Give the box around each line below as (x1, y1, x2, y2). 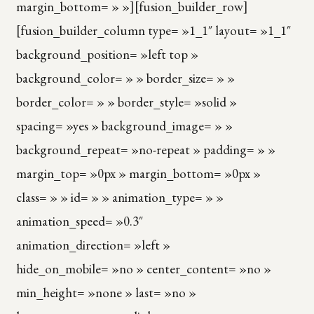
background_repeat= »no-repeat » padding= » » (15, 140, 275, 158)
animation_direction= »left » (15, 235, 170, 254)
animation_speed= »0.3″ (15, 212, 143, 230)
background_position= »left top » (15, 45, 198, 63)
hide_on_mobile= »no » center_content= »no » (15, 259, 271, 278)
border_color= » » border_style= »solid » (15, 93, 237, 111)
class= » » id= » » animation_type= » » (15, 188, 224, 206)
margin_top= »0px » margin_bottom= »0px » (15, 164, 261, 182)
